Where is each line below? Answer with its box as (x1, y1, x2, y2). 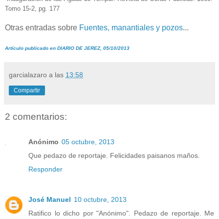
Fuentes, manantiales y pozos (79, 23, 183, 32)
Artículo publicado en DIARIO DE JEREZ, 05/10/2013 (5, 45, 130, 51)
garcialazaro (9, 70, 47, 79)
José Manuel (28, 196, 71, 204)
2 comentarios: (5, 111, 67, 122)
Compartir (14, 87, 40, 94)
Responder (28, 165, 63, 174)
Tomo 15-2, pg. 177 (5, 4, 60, 12)
